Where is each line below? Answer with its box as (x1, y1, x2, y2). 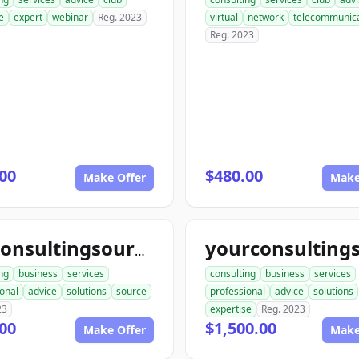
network (248, 10, 284, 24)
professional (210, 284, 265, 298)
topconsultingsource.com (135, 242, 145, 260)
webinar (52, 10, 88, 24)
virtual (210, 10, 238, 24)
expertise (210, 302, 252, 316)
